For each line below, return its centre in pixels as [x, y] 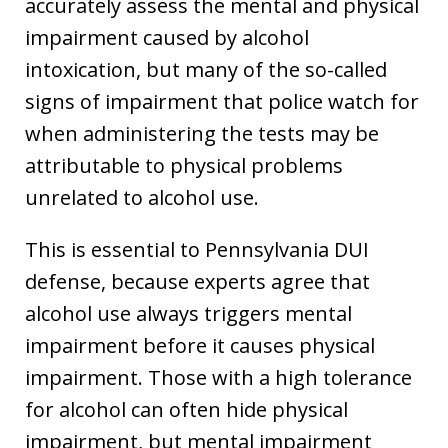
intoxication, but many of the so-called [206, 69]
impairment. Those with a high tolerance [218, 377]
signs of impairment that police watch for [222, 101]
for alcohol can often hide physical [186, 409]
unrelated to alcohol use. [142, 197]
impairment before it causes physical [200, 345]
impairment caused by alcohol [167, 37]
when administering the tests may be [202, 133]
